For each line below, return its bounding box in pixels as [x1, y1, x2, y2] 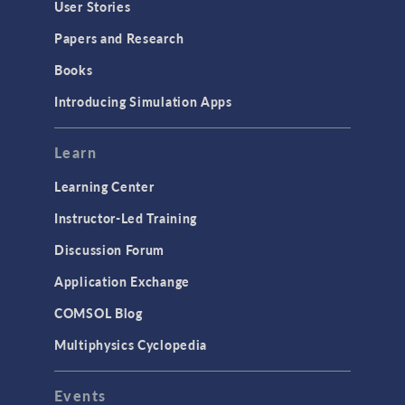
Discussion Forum [54, 240, 165, 259]
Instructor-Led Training [54, 209, 198, 228]
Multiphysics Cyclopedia [54, 335, 208, 354]
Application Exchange [54, 272, 190, 291]
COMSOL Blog [54, 304, 143, 323]
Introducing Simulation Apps [54, 92, 232, 111]
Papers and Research [54, 29, 184, 48]
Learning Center [54, 177, 155, 196]
